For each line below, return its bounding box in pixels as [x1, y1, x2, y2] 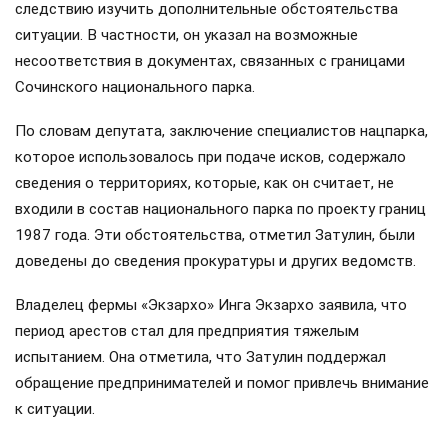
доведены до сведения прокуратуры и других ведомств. [15, 252, 416, 271]
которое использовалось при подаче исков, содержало [15, 148, 406, 167]
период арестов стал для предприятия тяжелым [15, 322, 359, 341]
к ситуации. [15, 400, 95, 419]
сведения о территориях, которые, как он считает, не [15, 174, 394, 193]
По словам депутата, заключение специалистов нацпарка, [15, 122, 428, 141]
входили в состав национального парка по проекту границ [15, 200, 426, 219]
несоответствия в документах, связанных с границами [15, 52, 405, 71]
